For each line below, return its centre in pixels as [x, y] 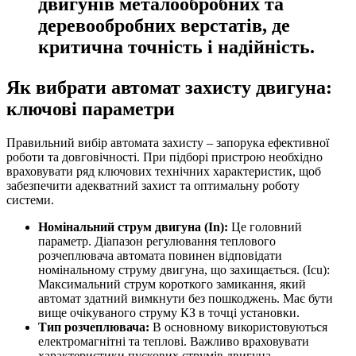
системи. [30, 199]
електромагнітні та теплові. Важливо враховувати [174, 341]
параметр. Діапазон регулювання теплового [157, 241]
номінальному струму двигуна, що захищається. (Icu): [184, 269]
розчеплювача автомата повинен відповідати [160, 255]
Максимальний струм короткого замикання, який [172, 284]
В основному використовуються [238, 327]
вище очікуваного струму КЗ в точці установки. [169, 312]
